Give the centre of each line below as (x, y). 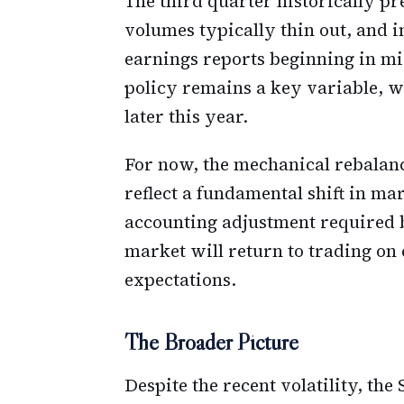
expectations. (180, 280)
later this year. (186, 117)
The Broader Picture (211, 341)
